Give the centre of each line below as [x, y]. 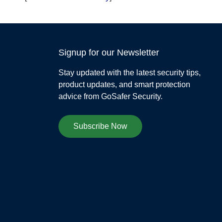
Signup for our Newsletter [109, 52]
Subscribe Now [100, 126]
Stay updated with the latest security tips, [129, 72]
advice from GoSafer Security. [110, 96]
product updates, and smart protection [124, 84]
